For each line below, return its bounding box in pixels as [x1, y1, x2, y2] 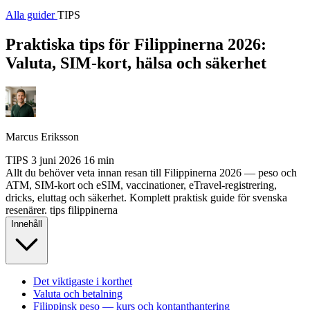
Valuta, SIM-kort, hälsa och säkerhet [6, 53, 266, 72]
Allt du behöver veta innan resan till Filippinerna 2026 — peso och [6, 166, 297, 179]
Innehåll [11, 218, 42, 229]
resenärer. [6, 203, 47, 216]
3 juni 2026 [31, 154, 81, 166]
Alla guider [6, 9, 57, 21]
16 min [84, 154, 114, 166]
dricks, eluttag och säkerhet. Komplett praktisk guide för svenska [6, 191, 287, 203]
